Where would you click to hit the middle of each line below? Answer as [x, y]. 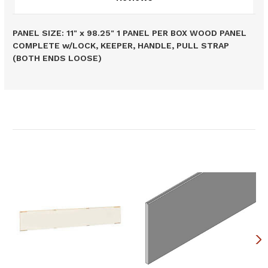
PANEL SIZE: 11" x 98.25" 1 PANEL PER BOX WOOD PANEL [130, 33]
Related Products [134, 113]
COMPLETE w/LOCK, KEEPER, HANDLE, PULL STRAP [121, 46]
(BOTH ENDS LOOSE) [57, 58]
